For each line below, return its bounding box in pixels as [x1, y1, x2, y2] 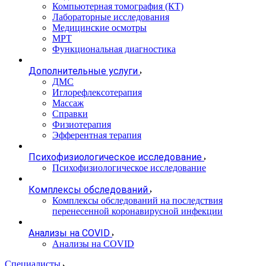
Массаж [52, 98, 84, 108]
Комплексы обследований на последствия [52, 195, 223, 205]
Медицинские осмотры [52, 23, 147, 33]
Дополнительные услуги [28, 65, 138, 77]
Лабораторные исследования [52, 12, 169, 22]
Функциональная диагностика [52, 44, 176, 54]
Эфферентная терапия [52, 130, 141, 140]
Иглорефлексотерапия [52, 87, 142, 97]
